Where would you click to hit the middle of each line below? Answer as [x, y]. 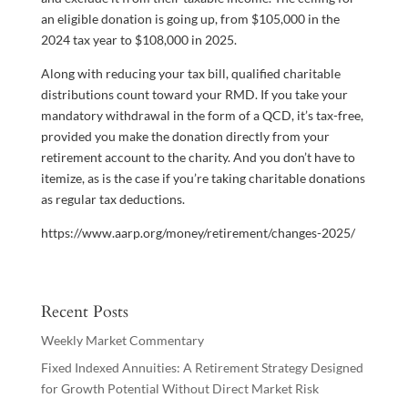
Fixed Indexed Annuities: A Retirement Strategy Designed [202, 368]
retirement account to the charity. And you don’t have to [198, 158]
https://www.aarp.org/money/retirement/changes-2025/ [198, 233]
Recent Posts [84, 312]
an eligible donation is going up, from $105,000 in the [190, 19]
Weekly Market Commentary [122, 341]
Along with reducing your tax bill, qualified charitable [190, 74]
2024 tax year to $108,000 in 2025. [138, 40]
